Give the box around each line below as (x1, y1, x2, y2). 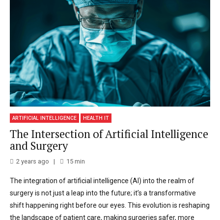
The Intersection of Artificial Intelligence (10, 126, 208, 141)
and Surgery (10, 138, 68, 153)
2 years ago (16, 158, 49, 165)
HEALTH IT (83, 115, 110, 121)
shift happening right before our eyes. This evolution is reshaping (10, 201, 210, 210)
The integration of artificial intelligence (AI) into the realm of (10, 177, 194, 185)
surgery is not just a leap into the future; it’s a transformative (10, 189, 196, 197)
